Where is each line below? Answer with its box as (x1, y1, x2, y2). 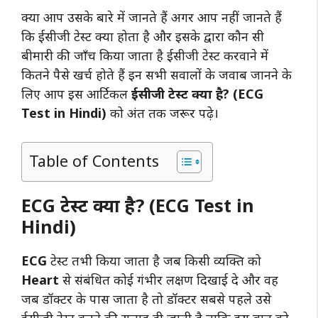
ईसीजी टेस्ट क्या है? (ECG (131, 84, 263, 102)
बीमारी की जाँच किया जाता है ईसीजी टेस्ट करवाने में (21, 46, 268, 64)
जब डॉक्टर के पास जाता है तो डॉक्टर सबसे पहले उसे (21, 290, 271, 307)
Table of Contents (29, 150, 159, 171)
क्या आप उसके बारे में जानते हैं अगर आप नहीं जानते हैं (21, 8, 282, 26)
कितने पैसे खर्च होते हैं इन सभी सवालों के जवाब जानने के (21, 65, 292, 83)
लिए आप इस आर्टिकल (21, 84, 131, 102)
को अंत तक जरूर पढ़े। (110, 104, 222, 121)
